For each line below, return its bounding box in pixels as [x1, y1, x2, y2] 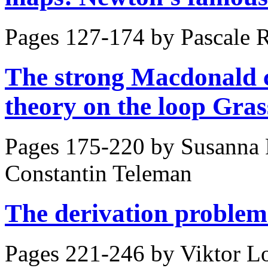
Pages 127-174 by [5, 24, 181, 50]
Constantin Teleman [5, 160, 192, 187]
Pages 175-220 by [5, 133, 181, 160]
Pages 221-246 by [5, 240, 180, 266]
